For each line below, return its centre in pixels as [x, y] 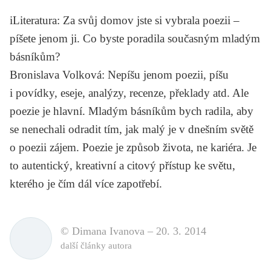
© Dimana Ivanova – [108, 231]
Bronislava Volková [56, 74]
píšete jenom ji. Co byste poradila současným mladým [135, 38]
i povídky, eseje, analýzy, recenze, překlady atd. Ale [129, 93]
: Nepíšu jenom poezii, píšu [165, 74]
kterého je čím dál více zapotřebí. [86, 183]
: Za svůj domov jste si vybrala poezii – [148, 20]
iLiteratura [33, 20]
